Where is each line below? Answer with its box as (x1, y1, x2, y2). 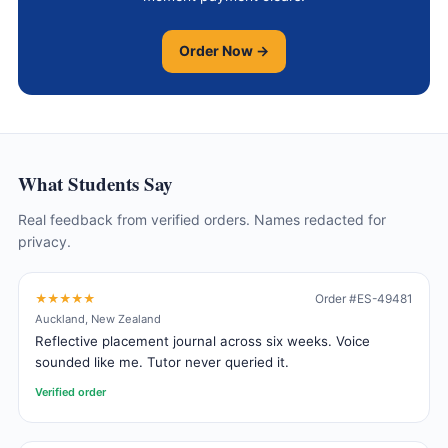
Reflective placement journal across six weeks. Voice (35, 332, 370, 349)
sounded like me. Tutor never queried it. (35, 353, 289, 370)
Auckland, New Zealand (35, 312, 161, 327)
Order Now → (179, 42, 269, 60)
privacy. (18, 232, 71, 250)
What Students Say (18, 169, 172, 197)
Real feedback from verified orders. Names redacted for (18, 210, 386, 228)
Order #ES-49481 (315, 291, 413, 307)
